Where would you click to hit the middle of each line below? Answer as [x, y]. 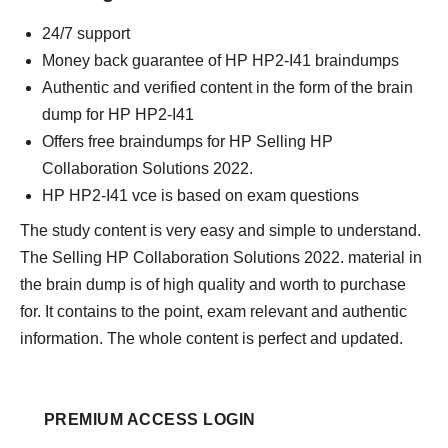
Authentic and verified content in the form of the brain [227, 87]
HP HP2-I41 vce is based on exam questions [200, 195]
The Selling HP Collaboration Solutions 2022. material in [221, 257]
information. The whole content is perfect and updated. [211, 338]
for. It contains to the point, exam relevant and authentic [213, 311]
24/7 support [86, 33]
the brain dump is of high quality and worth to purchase [213, 284]
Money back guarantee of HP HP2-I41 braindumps [220, 60]
